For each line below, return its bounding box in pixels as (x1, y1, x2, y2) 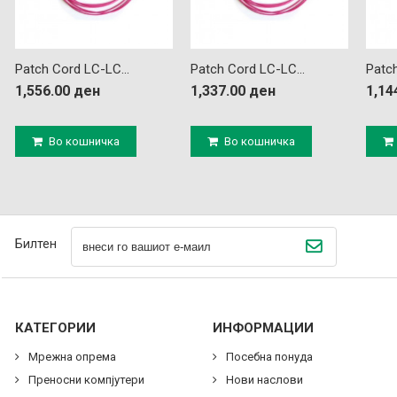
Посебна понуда (223, 350, 314, 363)
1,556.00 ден (15, 82, 100, 99)
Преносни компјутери (26, 373, 144, 386)
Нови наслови (223, 373, 304, 386)
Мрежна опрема (26, 350, 116, 363)
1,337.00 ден (191, 82, 276, 99)
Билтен (15, 237, 57, 251)
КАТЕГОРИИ (15, 320, 96, 336)
